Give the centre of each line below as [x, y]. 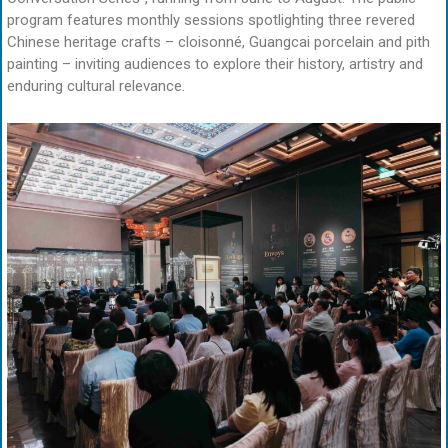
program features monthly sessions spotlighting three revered [211, 20]
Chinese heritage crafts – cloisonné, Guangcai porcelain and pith [218, 42]
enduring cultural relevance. [96, 86]
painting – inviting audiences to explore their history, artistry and [215, 64]
